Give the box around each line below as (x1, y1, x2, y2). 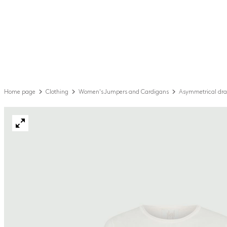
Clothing (46, 89, 68, 95)
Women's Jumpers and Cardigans (79, 89, 169, 95)
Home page (4, 89, 35, 95)
